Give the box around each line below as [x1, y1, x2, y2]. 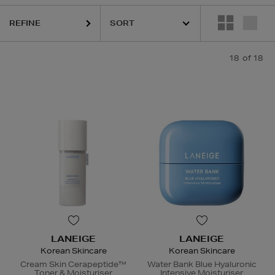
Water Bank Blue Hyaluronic [147, 259, 257, 270]
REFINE [9, 18, 41, 28]
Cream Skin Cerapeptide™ [20, 259, 126, 270]
